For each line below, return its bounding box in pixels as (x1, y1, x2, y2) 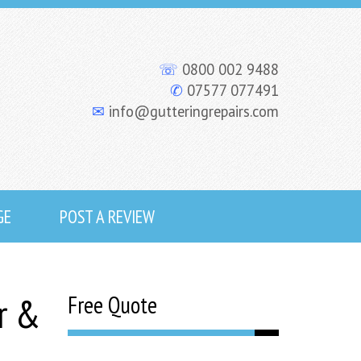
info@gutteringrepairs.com (105, 102, 279, 121)
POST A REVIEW (59, 205, 155, 228)
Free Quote (67, 290, 157, 320)
